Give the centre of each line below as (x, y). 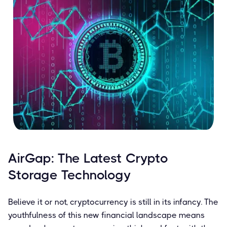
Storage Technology (69, 175)
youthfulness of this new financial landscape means (106, 215)
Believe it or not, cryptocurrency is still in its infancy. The (113, 202)
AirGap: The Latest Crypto (88, 158)
